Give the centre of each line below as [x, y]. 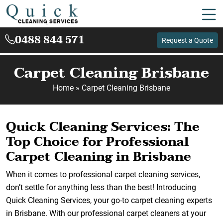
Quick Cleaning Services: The [103, 127]
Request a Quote [187, 40]
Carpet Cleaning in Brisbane [99, 157]
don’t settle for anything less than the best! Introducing [101, 187]
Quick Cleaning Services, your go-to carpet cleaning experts [109, 200]
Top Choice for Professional [97, 142]
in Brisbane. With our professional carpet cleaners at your [106, 213]
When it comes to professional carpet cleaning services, [103, 174]
